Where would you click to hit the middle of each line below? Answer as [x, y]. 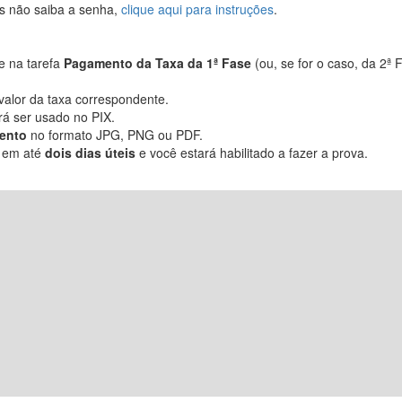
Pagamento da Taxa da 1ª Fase [157, 63]
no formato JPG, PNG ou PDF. [115, 135]
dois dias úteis [90, 153]
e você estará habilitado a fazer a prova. [252, 153]
